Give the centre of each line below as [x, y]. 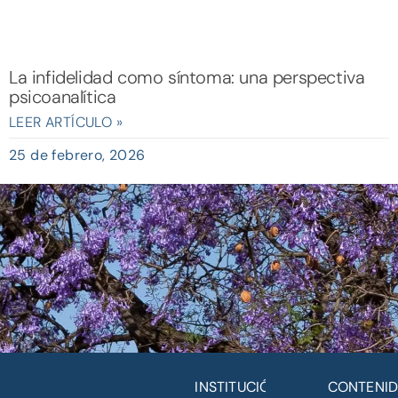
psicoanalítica [63, 97]
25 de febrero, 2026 [77, 155]
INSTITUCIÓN [238, 386]
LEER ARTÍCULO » [66, 123]
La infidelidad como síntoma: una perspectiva [187, 78]
